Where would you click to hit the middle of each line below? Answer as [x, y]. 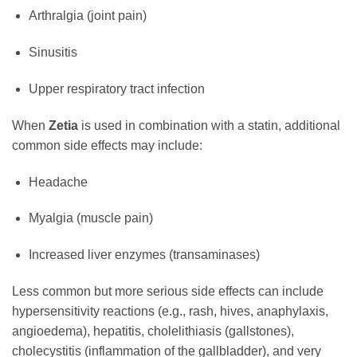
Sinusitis [53, 53]
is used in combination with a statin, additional [209, 125]
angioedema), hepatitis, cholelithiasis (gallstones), [153, 331]
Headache [58, 182]
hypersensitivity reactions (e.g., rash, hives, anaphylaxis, [170, 312]
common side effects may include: [107, 145]
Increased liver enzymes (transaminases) [144, 255]
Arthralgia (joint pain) [87, 16]
